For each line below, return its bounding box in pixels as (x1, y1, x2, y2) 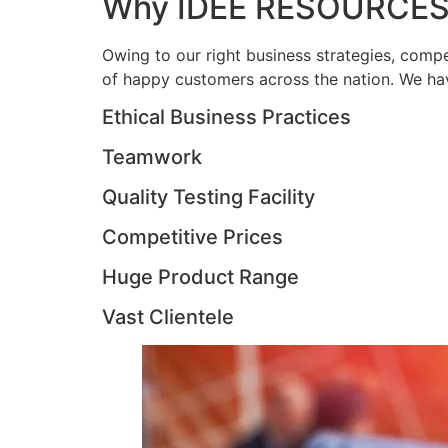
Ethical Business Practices (102, 104, 351, 129)
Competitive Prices (102, 224, 283, 249)
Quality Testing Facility (102, 184, 315, 209)
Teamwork (102, 144, 202, 169)
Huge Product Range (102, 264, 299, 289)
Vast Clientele (102, 304, 234, 329)
